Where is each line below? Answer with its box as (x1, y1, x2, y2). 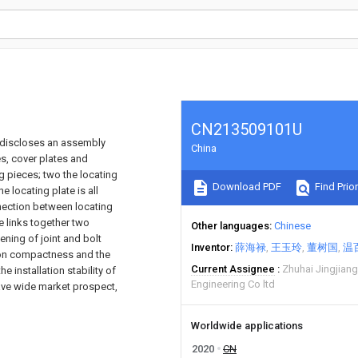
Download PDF (210, 181, 281, 193)
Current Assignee (191, 263, 275, 275)
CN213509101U (191, 120, 302, 139)
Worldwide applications (191, 320, 303, 332)
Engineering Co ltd (191, 278, 275, 290)
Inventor (191, 241, 230, 253)
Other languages (191, 220, 269, 232)
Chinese (274, 220, 311, 232)
